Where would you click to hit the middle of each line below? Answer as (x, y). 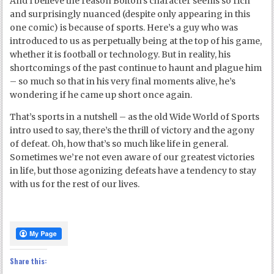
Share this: (29, 261)
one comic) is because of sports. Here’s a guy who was (124, 28)
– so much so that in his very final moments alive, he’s (123, 82)
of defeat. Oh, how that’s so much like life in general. (119, 144)
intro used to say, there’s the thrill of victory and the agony (132, 131)
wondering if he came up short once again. (101, 95)
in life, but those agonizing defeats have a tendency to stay (133, 171)
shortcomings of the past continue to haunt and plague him (136, 68)
